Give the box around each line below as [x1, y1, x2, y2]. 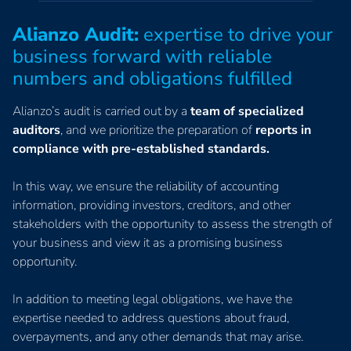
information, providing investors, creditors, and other [13, 196, 291, 214]
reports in [255, 121, 311, 139]
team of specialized [190, 102, 304, 120]
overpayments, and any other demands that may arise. [13, 327, 303, 346]
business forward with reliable [13, 43, 272, 69]
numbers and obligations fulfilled [13, 65, 292, 91]
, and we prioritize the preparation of [60, 121, 255, 139]
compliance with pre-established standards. [13, 139, 270, 157]
